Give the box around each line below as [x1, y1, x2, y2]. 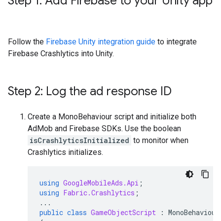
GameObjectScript [91, 208, 156, 217]
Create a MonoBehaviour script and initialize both [28, 112, 196, 121]
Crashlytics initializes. [28, 147, 103, 157]
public [39, 208, 63, 217]
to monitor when [131, 136, 188, 145]
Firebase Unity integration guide [46, 37, 155, 46]
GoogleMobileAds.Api [63, 178, 139, 187]
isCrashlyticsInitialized [30, 136, 129, 145]
